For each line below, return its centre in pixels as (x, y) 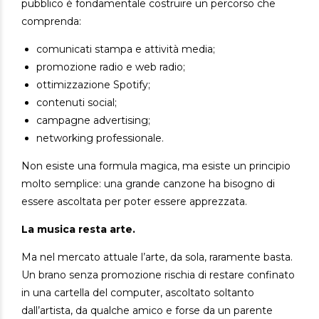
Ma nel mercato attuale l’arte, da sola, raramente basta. (157, 257)
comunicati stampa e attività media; (126, 49)
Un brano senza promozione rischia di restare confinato (158, 274)
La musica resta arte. (78, 229)
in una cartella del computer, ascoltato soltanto (138, 292)
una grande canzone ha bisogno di (189, 183)
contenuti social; (77, 102)
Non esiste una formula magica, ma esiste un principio (156, 166)
